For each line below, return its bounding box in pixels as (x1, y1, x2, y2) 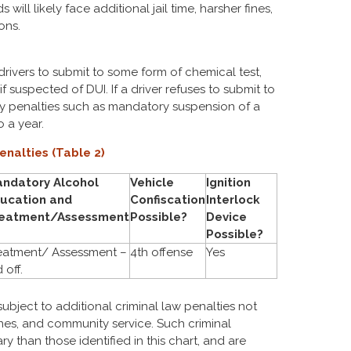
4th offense (130, 245, 193, 259)
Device (206, 210, 247, 224)
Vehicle (130, 175, 174, 190)
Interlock (206, 193, 260, 207)
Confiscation (130, 193, 205, 207)
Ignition (206, 175, 251, 190)
